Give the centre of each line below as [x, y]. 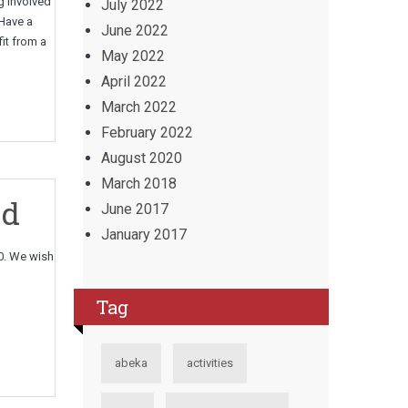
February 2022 [147, 133]
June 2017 [135, 209]
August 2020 [142, 158]
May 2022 [133, 56]
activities [210, 363]
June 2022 [135, 31]
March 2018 [139, 184]
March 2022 [139, 107]
